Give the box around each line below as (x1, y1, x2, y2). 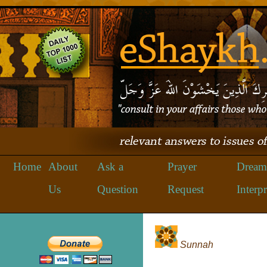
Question (97, 183, 138, 195)
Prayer (167, 160, 197, 173)
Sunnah (180, 240, 213, 250)
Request (167, 183, 204, 195)
